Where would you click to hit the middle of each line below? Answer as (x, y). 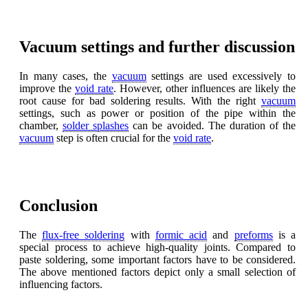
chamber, (41, 125)
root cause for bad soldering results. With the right (140, 100)
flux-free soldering (84, 234)
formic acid (181, 234)
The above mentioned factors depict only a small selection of (157, 272)
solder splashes (96, 125)
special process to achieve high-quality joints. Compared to (157, 247)
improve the (47, 88)
